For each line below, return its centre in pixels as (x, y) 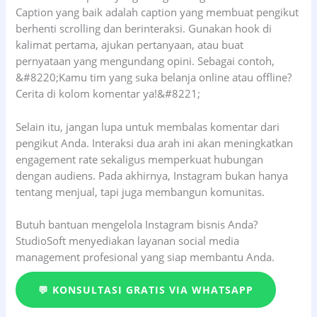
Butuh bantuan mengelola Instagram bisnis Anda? (137, 224)
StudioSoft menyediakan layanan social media (128, 240)
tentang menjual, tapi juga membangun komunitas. (140, 191)
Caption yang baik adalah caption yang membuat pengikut (157, 12)
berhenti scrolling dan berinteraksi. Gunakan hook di (144, 29)
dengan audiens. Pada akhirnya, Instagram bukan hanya (152, 175)
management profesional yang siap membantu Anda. (145, 257)
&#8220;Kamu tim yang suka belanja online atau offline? (154, 77)
